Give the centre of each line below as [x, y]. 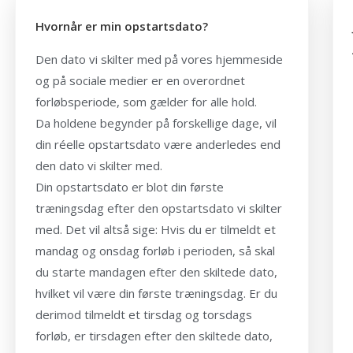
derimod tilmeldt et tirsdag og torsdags [144, 314]
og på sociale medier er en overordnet [140, 80]
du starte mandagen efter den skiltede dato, [156, 271]
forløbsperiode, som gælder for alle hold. [148, 101]
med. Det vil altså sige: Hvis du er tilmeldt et [156, 229]
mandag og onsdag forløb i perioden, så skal [155, 250]
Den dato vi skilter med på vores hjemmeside [159, 59]
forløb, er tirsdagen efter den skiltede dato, [154, 335]
